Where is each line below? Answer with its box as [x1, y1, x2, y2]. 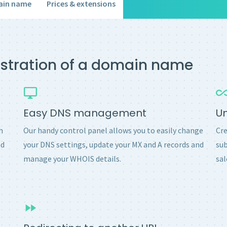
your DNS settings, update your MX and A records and [23, 139, 204, 149]
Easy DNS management [23, 106, 146, 120]
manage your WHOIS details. [23, 154, 121, 164]
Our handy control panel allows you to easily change [23, 125, 203, 135]
